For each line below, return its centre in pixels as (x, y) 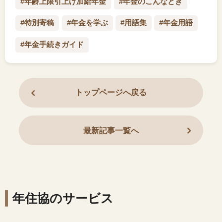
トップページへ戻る (111, 93)
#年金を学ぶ (87, 23)
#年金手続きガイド (52, 44)
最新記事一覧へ (111, 130)
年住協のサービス (63, 198)
